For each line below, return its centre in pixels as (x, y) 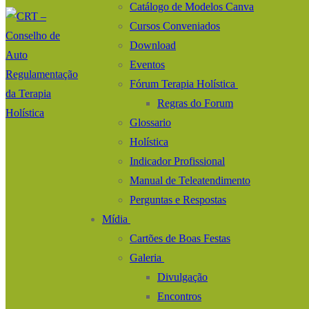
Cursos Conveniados (175, 26)
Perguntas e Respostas (178, 200)
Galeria (146, 258)
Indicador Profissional (177, 161)
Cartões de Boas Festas (180, 238)
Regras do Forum (195, 103)
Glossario (150, 122)
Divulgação (182, 277)
